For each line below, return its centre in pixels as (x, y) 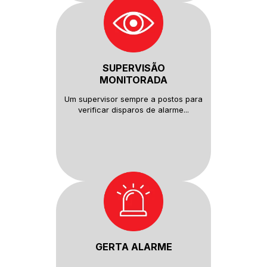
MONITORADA (133, 80)
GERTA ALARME (133, 247)
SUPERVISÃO (133, 68)
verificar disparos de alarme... (133, 110)
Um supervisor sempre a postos (125, 99)
